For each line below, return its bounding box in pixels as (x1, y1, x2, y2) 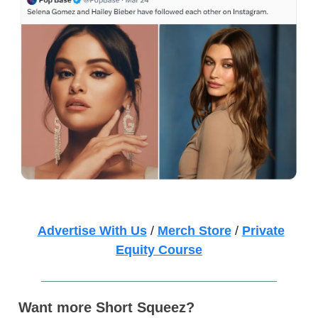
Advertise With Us (37, 223, 147, 238)
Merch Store (157, 223, 231, 238)
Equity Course (116, 242, 202, 257)
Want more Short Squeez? (18, 299, 194, 315)
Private (241, 223, 285, 238)
